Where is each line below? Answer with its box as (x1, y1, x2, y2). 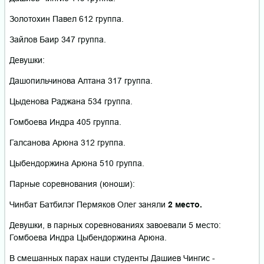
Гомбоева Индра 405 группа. (9, 117, 121, 127)
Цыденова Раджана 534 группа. (9, 97, 133, 107)
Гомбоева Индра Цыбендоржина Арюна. (9, 233, 167, 243)
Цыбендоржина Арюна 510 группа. (9, 159, 144, 169)
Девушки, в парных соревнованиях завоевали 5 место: (9, 220, 221, 230)
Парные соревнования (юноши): (9, 179, 135, 189)
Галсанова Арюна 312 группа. (9, 138, 126, 148)
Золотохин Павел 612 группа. (9, 14, 124, 24)
